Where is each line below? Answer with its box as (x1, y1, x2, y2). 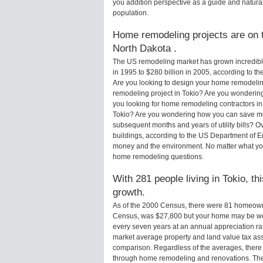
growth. (113, 186, 145, 198)
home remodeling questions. (113, 153, 204, 161)
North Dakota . (113, 42, 177, 55)
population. (113, 9, 149, 18)
